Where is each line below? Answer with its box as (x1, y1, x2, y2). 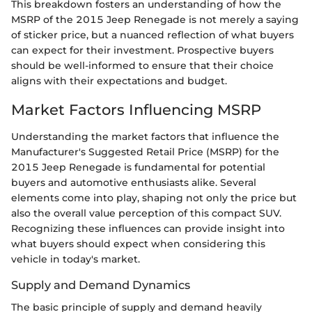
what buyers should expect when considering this (11, 237, 265, 250)
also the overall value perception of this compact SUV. (11, 206, 281, 219)
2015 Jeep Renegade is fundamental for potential (11, 160, 265, 173)
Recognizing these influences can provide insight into (11, 221, 285, 235)
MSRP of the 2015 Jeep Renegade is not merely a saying (11, 13, 299, 26)
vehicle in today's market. (11, 252, 140, 265)
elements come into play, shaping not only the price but (11, 191, 297, 204)
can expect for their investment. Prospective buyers (11, 44, 274, 57)
